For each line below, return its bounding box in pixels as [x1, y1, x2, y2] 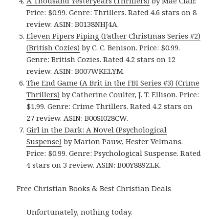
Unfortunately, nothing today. [26, 207, 133, 217]
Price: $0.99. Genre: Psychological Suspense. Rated [26, 148, 201, 158]
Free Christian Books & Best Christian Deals [17, 183, 172, 194]
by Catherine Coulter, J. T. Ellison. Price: [60, 89, 199, 100]
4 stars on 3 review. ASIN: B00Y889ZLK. [26, 160, 161, 170]
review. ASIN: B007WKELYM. [26, 66, 125, 76]
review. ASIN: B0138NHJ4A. [26, 19, 119, 29]
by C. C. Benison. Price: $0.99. [80, 43, 180, 53]
